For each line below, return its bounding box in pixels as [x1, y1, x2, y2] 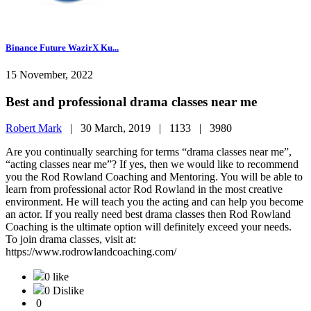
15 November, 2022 [6, 68, 93, 81]
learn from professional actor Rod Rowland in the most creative [6, 183, 283, 196]
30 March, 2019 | [81, 122, 169, 135]
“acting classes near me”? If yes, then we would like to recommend [6, 158, 299, 171]
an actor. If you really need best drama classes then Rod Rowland [6, 208, 291, 221]
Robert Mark [6, 122, 62, 135]
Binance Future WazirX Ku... [6, 42, 119, 53]
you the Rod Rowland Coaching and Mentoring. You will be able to [6, 171, 303, 183]
